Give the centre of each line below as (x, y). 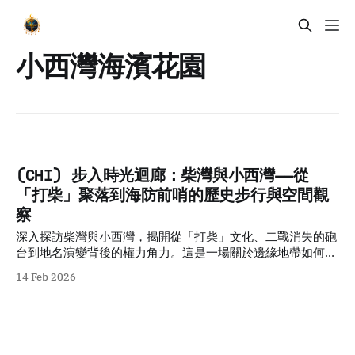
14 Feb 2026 (46, 277)
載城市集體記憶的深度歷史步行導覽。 (117, 269)
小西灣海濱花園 (111, 65)
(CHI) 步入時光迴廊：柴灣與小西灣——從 (162, 175)
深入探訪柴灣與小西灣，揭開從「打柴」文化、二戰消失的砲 (176, 237)
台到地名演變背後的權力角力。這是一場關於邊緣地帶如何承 (176, 253)
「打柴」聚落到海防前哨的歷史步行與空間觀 (172, 195)
